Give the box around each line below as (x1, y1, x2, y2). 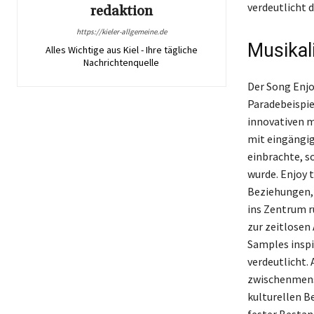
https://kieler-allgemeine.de (76, 26, 167, 36)
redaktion (90, 1, 153, 20)
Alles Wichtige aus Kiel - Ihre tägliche (45, 43, 198, 56)
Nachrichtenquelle (83, 55, 160, 69)
